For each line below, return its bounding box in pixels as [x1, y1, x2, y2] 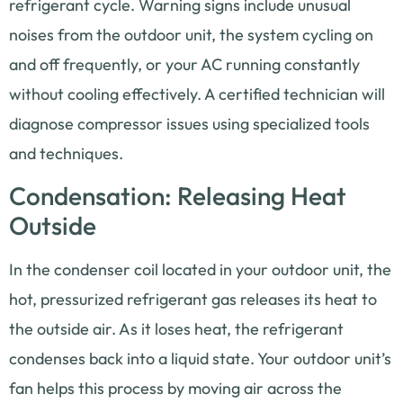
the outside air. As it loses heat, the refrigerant [9, 318, 344, 339]
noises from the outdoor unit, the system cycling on [9, 23, 373, 45]
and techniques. [9, 142, 123, 164]
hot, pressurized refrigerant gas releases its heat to [9, 288, 377, 309]
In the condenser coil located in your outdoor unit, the [9, 258, 391, 280]
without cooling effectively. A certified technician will [9, 83, 385, 104]
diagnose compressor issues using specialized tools [9, 112, 370, 134]
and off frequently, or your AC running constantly [9, 53, 360, 75]
